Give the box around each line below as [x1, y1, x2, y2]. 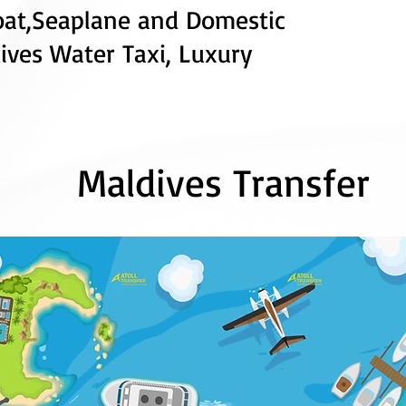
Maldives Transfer [77, 158, 382, 207]
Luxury [179, 37, 252, 69]
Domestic [186, 4, 285, 35]
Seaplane [32, 4, 130, 35]
